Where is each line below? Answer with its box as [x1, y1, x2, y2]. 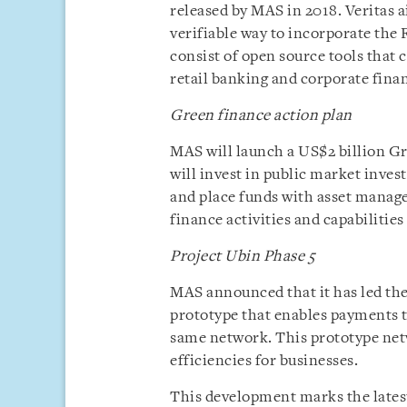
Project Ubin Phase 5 [170, 249, 315, 264]
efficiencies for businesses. [170, 353, 358, 369]
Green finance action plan [170, 108, 352, 124]
